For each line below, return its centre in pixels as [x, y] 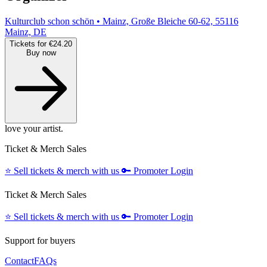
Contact [19, 260]
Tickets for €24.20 [41, 44]
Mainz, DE [26, 32]
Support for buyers [40, 240]
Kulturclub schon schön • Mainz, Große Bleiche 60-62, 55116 [122, 21]
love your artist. [34, 128]
